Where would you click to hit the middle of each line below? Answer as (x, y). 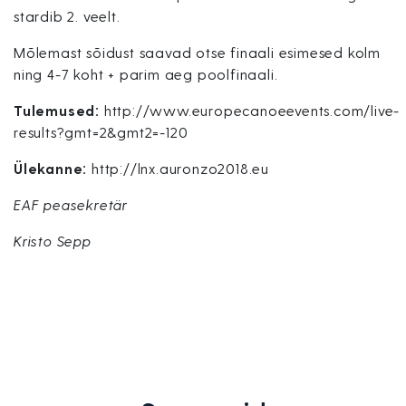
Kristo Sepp (53, 241)
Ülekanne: (51, 168)
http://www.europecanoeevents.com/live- (250, 110)
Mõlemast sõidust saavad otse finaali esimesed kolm (197, 52)
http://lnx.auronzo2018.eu (179, 168)
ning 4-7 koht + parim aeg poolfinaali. (146, 74)
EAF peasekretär (71, 204)
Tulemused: (57, 110)
